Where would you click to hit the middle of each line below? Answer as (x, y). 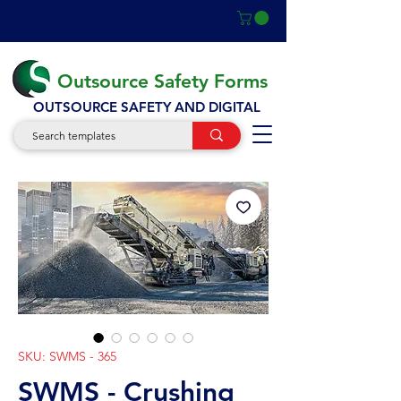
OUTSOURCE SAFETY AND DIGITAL (147, 107)
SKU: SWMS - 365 (67, 356)
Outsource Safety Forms (162, 81)
